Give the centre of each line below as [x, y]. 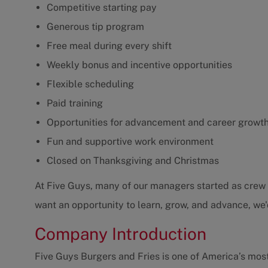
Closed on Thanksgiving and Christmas [133, 161]
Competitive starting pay [102, 8]
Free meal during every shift [109, 46]
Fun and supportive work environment [130, 142]
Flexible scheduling [90, 84]
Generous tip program [95, 27]
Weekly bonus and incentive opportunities [139, 65]
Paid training [75, 103]
